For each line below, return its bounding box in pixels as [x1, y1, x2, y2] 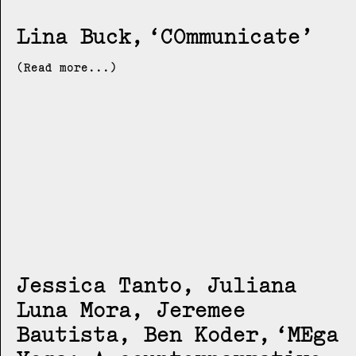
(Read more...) [17, 60, 117, 75]
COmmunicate [161, 21, 300, 49]
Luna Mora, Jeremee [17, 296, 246, 323]
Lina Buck [17, 21, 131, 49]
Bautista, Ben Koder [17, 320, 258, 348]
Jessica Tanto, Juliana [17, 271, 296, 299]
